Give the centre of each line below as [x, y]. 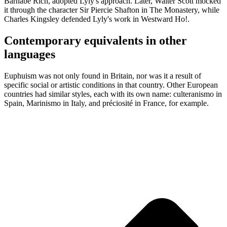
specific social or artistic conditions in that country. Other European [111, 85]
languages [30, 54]
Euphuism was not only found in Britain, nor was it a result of [103, 75]
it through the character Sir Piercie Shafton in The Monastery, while [112, 10]
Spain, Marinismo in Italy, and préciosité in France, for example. [106, 103]
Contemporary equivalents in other [96, 40]
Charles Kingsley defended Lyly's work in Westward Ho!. [97, 19]
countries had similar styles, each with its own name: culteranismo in [113, 94]
